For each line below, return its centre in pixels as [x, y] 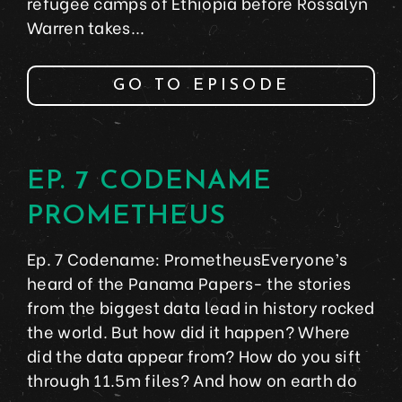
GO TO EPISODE [201, 85]
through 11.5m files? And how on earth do [192, 380]
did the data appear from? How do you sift [194, 355]
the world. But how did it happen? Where [189, 331]
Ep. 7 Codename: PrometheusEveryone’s [188, 258]
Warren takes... [86, 27]
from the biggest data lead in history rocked [201, 307]
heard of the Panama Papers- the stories [189, 283]
